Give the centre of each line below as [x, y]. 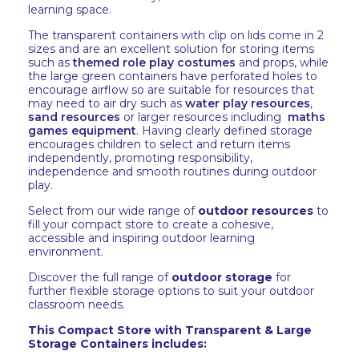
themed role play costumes [154, 63]
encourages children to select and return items [159, 144]
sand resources [74, 117]
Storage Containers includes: [117, 344]
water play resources [248, 103]
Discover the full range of [100, 277]
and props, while [282, 63]
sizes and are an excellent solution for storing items [171, 49]
